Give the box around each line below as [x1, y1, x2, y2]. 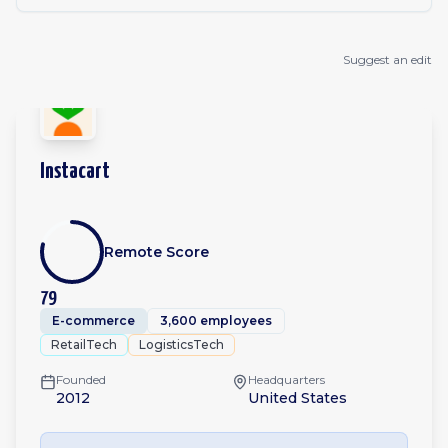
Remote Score [104, 243, 209, 261]
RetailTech [51, 337, 117, 352]
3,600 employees [160, 313, 272, 328]
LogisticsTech [139, 337, 224, 352]
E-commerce [52, 313, 135, 328]
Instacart [40, 160, 110, 183]
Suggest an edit [343, 52, 432, 67]
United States [248, 389, 347, 407]
